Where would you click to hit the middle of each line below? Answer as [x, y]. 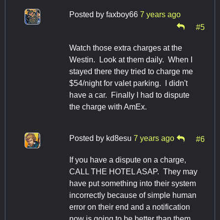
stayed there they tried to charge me [131, 72]
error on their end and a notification [130, 207]
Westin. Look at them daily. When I [131, 60]
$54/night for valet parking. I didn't [128, 83]
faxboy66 [122, 15]
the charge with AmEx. [108, 107]
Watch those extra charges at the [126, 48]
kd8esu [119, 138]
